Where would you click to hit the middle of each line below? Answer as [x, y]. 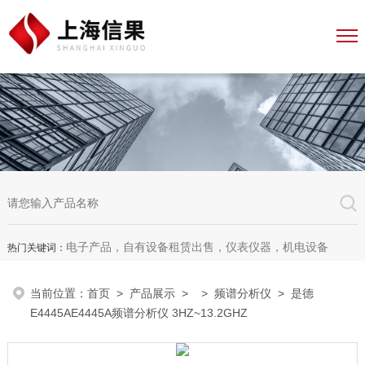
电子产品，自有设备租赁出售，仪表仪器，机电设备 [197, 247]
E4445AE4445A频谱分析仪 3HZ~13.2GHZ [139, 313]
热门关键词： [36, 248]
